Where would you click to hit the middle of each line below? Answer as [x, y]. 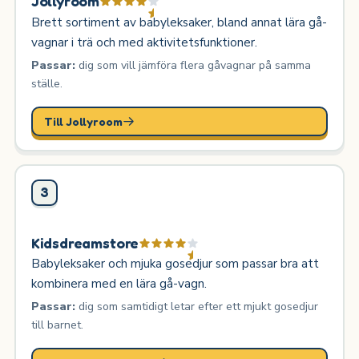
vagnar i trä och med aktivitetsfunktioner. [144, 42]
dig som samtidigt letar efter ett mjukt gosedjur [196, 306]
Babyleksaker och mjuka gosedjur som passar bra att [175, 263]
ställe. [46, 83]
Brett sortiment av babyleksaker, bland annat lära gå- [179, 22]
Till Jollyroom [84, 122]
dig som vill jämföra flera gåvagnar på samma [193, 65]
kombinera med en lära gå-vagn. [119, 283]
